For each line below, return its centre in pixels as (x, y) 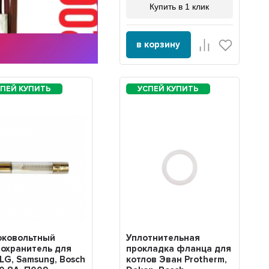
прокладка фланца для (178, 248)
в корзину (159, 45)
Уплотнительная (163, 237)
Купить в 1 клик (180, 7)
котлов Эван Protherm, (176, 259)
